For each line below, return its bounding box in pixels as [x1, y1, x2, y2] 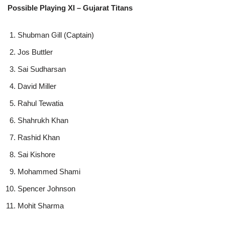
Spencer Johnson [18, 184, 75, 193]
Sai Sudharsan [18, 64, 66, 73]
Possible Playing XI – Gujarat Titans [8, 3, 133, 12]
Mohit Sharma [18, 201, 64, 210]
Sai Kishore [18, 150, 55, 159]
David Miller [18, 81, 56, 90]
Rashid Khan [18, 133, 60, 142]
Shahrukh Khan [18, 116, 68, 125]
